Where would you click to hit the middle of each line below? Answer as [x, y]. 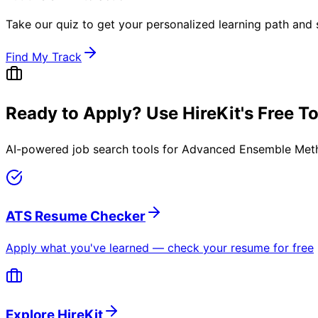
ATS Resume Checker [76, 216]
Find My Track [44, 57]
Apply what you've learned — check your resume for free [160, 248]
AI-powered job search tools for [94, 149]
